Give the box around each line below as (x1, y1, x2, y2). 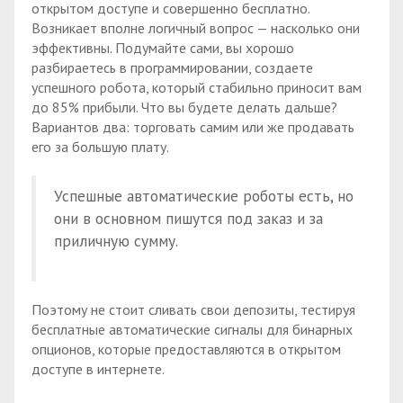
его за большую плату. (31, 138, 169, 157)
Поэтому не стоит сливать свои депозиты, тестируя (31, 300, 355, 319)
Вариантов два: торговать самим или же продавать (31, 118, 354, 137)
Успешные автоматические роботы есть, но (54, 185, 354, 207)
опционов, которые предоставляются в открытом (31, 340, 341, 359)
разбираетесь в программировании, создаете (31, 58, 313, 77)
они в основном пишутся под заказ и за (54, 208, 323, 229)
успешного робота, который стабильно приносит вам (31, 78, 362, 97)
